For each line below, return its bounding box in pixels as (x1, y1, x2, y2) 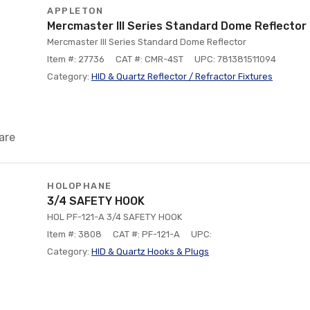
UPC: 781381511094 (194, 54, 276, 64)
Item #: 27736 (47, 54, 104, 64)
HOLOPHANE (47, 181, 112, 191)
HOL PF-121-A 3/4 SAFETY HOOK (47, 212, 182, 222)
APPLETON (47, 6, 103, 16)
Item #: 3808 (47, 229, 102, 239)
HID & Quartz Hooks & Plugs (91, 246, 209, 257)
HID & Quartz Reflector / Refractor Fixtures (91, 71, 273, 82)
